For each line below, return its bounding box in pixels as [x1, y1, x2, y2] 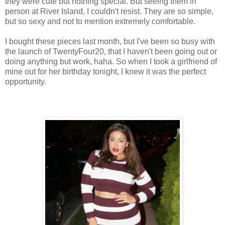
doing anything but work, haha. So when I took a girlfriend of [5, 57, 217, 66]
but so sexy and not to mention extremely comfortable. [5, 17, 195, 26]
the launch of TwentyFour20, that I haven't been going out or [5, 47, 217, 56]
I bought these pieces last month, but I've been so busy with [5, 37, 215, 46]
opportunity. [5, 77, 46, 86]
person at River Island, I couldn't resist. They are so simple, [5, 7, 213, 16]
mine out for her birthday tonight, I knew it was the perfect [5, 67, 206, 76]
